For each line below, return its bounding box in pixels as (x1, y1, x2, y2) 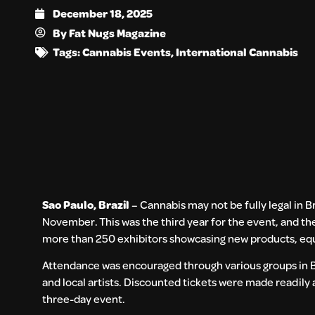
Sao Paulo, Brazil (42, 196, 129, 212)
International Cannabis (176, 44, 298, 60)
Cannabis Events (82, 44, 171, 60)
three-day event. (42, 291, 125, 307)
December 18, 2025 (53, 6, 153, 21)
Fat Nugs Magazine (69, 25, 166, 41)
